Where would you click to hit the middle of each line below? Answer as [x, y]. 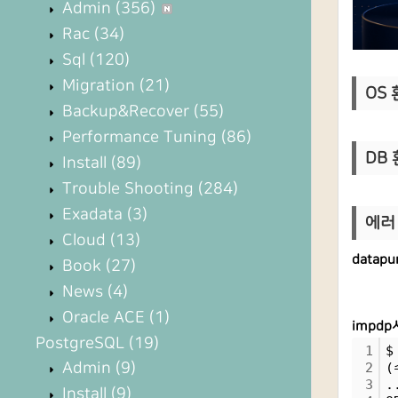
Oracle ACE [103, 318]
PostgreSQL [82, 343]
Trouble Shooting [128, 189]
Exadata [92, 215]
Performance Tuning [139, 137]
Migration [99, 86]
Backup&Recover [126, 111]
